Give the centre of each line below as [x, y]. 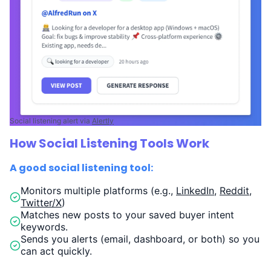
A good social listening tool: [81, 168]
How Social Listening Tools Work [109, 143]
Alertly [103, 120]
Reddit [234, 190]
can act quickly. [56, 251]
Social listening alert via [51, 120]
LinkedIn [195, 190]
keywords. [44, 227]
